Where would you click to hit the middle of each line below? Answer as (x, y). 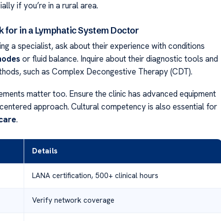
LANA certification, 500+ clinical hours (95, 175)
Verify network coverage (73, 200)
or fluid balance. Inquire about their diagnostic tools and (119, 59)
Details (44, 151)
